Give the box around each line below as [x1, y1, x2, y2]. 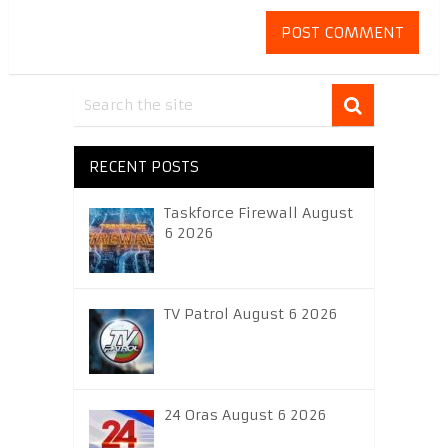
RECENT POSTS [88, 157, 199, 177]
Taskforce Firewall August [163, 204, 353, 223]
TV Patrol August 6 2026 [163, 305, 337, 324]
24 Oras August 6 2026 [163, 406, 326, 425]
